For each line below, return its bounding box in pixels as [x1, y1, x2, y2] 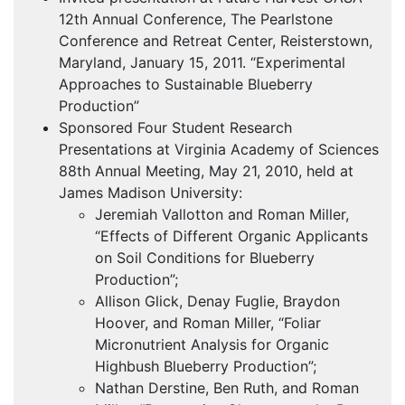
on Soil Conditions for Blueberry [95, 249, 315, 268]
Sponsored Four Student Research [59, 118, 292, 137]
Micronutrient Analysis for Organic [95, 335, 329, 354]
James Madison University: [59, 184, 242, 202]
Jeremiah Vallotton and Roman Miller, [95, 205, 349, 224]
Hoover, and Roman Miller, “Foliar [95, 314, 321, 333]
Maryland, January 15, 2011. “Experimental [59, 53, 345, 72]
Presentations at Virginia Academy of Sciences [59, 140, 379, 159]
